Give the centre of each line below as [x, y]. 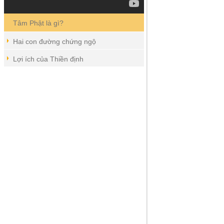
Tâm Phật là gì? [38, 23]
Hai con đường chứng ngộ [54, 41]
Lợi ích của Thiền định [48, 59]
